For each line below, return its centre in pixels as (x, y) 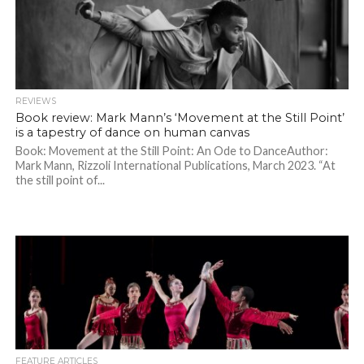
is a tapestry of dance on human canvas (132, 133)
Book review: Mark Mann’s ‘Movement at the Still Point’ (180, 118)
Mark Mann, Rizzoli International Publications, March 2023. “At (175, 166)
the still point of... (60, 180)
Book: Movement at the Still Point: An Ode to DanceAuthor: (171, 151)
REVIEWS (35, 102)
